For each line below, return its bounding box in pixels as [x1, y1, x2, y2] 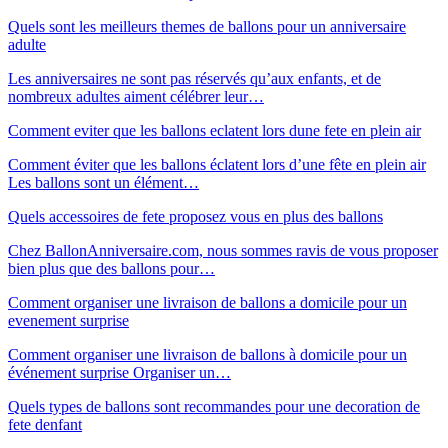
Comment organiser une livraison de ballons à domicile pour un [8, 345, 407, 363]
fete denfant [8, 415, 82, 433]
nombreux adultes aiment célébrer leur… [8, 87, 264, 105]
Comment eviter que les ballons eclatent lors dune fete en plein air [8, 121, 421, 139]
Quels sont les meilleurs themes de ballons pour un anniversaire [8, 17, 406, 35]
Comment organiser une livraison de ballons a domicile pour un [8, 293, 407, 311]
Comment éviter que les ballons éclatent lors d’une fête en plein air [8, 155, 426, 173]
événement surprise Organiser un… [8, 363, 231, 381]
